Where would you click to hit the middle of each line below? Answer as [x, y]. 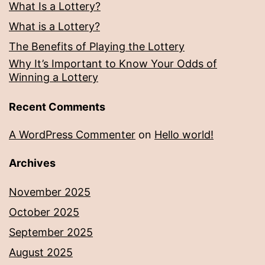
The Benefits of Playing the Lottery [97, 47]
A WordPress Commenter [72, 135]
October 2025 [44, 212]
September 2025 [51, 232]
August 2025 [41, 253]
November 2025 [50, 192]
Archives [32, 163]
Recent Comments [57, 107]
